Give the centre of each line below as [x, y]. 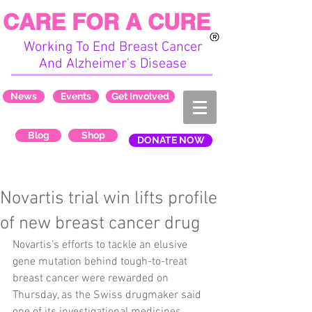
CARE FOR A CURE [107, 22]
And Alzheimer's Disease [113, 64]
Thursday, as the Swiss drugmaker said [108, 295]
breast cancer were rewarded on [92, 279]
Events [76, 96]
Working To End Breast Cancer [113, 47]
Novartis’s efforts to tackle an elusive [101, 245]
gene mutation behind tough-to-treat [101, 262]
